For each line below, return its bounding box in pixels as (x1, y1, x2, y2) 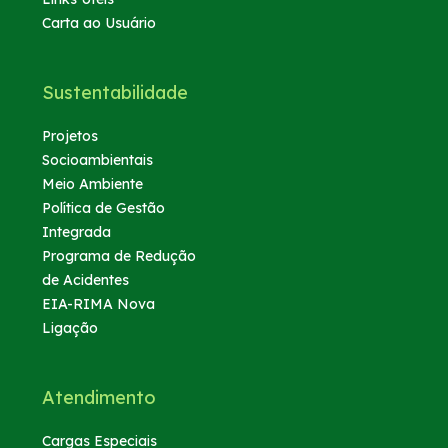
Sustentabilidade (42, 80, 189, 104)
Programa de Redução (42, 246, 197, 265)
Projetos (42, 126, 99, 145)
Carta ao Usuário (42, 13, 157, 32)
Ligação (42, 318, 99, 337)
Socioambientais (42, 150, 154, 169)
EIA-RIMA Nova (42, 294, 156, 313)
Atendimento (42, 385, 157, 409)
